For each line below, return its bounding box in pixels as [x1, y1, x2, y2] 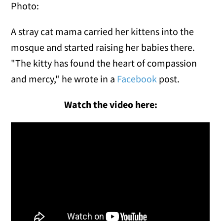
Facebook [117, 72, 157, 85]
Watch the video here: [64, 98, 157, 110]
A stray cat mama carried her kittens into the [11, 25, 194, 37]
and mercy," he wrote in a [11, 72, 117, 85]
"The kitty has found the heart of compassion [11, 56, 197, 69]
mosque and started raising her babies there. [11, 40, 195, 53]
